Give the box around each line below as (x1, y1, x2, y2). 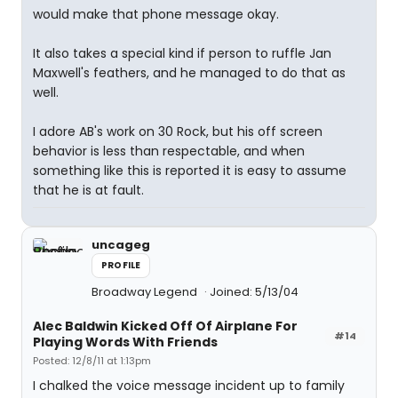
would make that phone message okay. (33, 5, 279, 23)
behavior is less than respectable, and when (33, 142, 305, 160)
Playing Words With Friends (33, 333, 218, 351)
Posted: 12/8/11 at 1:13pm (33, 354, 151, 368)
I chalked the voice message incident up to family (33, 377, 345, 394)
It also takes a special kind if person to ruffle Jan (33, 44, 331, 62)
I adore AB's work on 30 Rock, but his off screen (33, 123, 322, 140)
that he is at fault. (33, 181, 144, 199)
